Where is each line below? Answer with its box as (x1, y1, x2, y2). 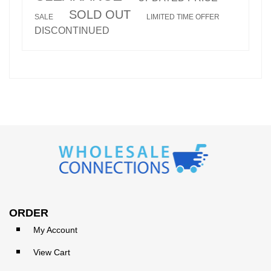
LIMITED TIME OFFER (146, 13, 220, 22)
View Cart (33, 247, 70, 258)
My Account (33, 225, 77, 235)
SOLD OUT (69, 8, 131, 22)
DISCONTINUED (34, 25, 109, 36)
